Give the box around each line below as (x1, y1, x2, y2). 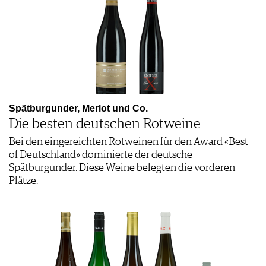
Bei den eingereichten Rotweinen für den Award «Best (9, 137, 248, 148)
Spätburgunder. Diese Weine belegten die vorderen (9, 163, 235, 174)
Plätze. (9, 176, 38, 187)
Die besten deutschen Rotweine (9, 117, 201, 132)
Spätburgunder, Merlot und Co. (9, 103, 148, 114)
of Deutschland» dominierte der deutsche (9, 150, 192, 161)
